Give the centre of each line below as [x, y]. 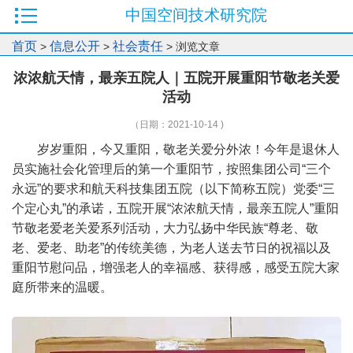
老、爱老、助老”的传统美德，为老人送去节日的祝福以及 [171, 248]
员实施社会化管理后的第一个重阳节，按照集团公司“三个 [171, 169]
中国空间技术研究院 [196, 15]
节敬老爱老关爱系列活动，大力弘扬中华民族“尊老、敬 [165, 228]
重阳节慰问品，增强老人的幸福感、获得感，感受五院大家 [176, 268]
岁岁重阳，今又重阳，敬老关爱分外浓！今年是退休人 [188, 149]
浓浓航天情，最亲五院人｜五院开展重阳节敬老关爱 [176, 78]
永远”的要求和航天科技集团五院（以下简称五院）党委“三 [173, 189]
